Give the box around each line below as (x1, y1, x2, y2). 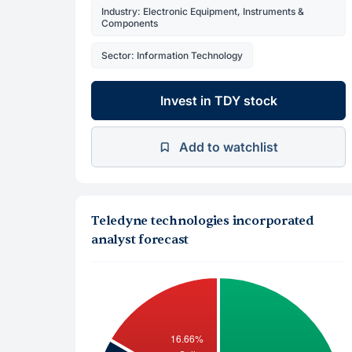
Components (101, 17, 158, 29)
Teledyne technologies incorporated (91, 213, 314, 229)
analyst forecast (91, 232, 189, 247)
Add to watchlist (179, 139, 278, 155)
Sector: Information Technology (101, 49, 243, 61)
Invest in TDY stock (159, 93, 277, 108)
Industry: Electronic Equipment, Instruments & (101, 5, 304, 17)
